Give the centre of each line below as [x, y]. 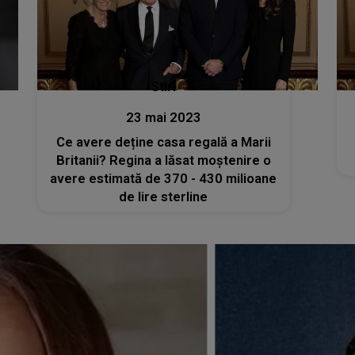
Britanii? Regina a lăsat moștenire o [163, 160]
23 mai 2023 [163, 117]
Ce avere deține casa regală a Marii [163, 142]
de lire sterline [164, 197]
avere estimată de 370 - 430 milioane [164, 178]
